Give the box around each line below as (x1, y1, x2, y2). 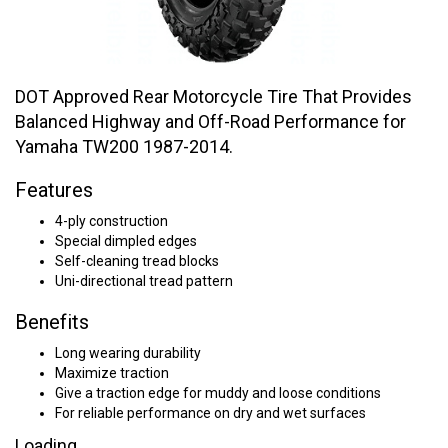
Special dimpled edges (55, 233, 197, 249)
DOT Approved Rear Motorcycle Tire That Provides (15, 86, 412, 107)
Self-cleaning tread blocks (55, 253, 219, 269)
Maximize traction (55, 365, 169, 381)
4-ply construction (55, 213, 168, 229)
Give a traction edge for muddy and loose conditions (55, 385, 381, 401)
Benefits (15, 310, 89, 334)
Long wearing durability (55, 345, 201, 361)
